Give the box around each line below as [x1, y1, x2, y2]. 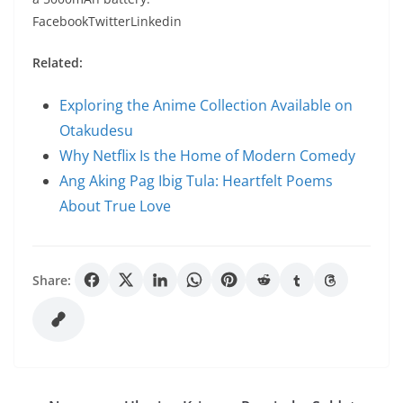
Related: [32, 54, 83, 71]
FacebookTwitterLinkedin [32, 13, 182, 30]
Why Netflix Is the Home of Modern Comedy [59, 146, 355, 166]
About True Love [59, 196, 171, 216]
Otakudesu [59, 121, 133, 140]
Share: [32, 271, 71, 289]
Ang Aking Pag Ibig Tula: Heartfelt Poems [59, 171, 333, 191]
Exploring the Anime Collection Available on [59, 95, 353, 115]
